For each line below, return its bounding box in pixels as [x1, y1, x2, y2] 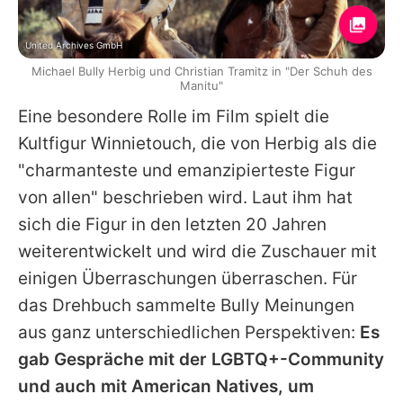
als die [319, 133, 377, 155]
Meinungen [260, 295, 354, 317]
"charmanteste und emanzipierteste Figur [18, 160, 355, 182]
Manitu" [180, 78, 223, 94]
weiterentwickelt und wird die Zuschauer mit [18, 241, 377, 263]
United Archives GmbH [25, 40, 122, 51]
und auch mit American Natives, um [18, 376, 314, 398]
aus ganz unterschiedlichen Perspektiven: [18, 322, 360, 344]
